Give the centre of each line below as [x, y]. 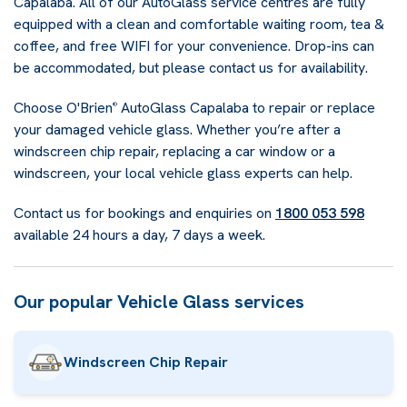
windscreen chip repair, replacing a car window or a [174, 151]
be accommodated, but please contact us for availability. [191, 68]
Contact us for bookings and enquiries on [144, 213]
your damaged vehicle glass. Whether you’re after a [177, 129]
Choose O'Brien [63, 108]
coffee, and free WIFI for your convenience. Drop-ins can [194, 46]
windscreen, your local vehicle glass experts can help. [183, 173]
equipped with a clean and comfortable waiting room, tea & [199, 24]
